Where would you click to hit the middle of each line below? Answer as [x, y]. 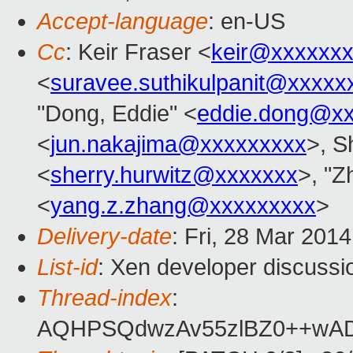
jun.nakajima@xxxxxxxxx [178, 145]
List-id [67, 268]
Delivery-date [104, 237]
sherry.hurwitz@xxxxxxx [174, 175]
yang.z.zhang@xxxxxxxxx [183, 206]
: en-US [247, 22]
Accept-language [123, 22]
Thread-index [104, 298]
